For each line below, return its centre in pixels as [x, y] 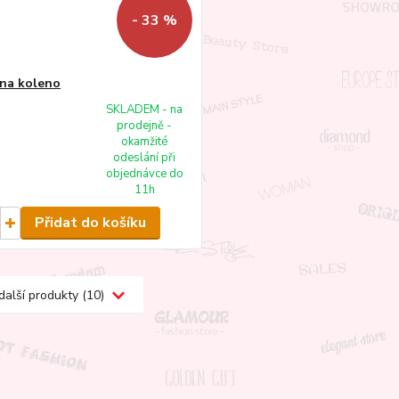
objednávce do [144, 174]
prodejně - [145, 126]
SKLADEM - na [145, 110]
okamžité [145, 142]
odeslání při [145, 158]
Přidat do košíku [90, 223]
